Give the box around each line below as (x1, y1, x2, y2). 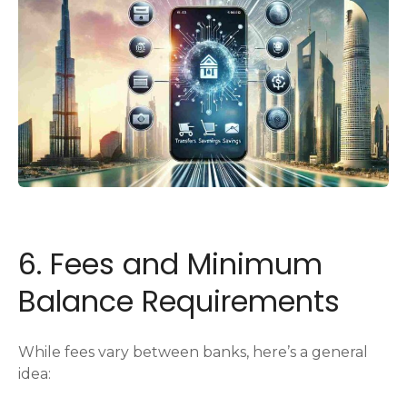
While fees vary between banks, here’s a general (18, 343, 368, 362)
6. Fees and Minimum (18, 243, 323, 285)
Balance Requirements (18, 281, 340, 323)
